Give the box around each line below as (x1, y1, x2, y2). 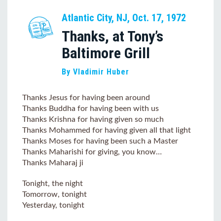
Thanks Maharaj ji (22, 158, 83, 167)
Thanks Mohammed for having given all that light (22, 126, 191, 134)
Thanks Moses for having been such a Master (22, 137, 178, 145)
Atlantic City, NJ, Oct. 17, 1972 (62, 11, 186, 24)
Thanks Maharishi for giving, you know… (22, 147, 162, 156)
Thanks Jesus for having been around (22, 93, 150, 102)
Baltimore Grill (62, 44, 150, 62)
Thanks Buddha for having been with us (22, 104, 159, 112)
